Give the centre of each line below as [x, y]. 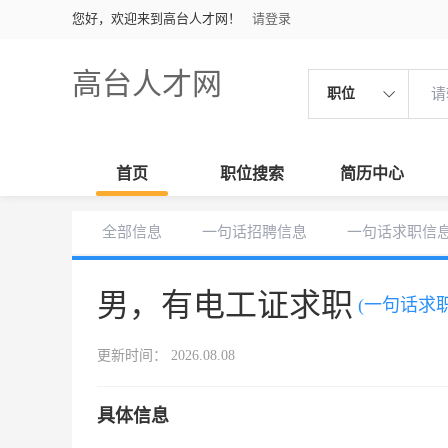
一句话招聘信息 [254, 232]
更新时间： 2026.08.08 [166, 355]
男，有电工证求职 [225, 305]
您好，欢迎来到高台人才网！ [156, 18]
